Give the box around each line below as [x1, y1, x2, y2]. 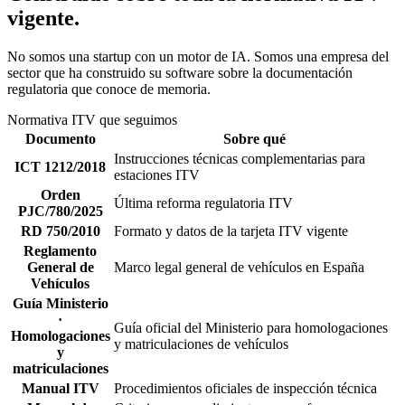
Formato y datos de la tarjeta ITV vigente [114, 222, 348, 239]
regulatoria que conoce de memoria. [7, 80, 211, 97]
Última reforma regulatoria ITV [114, 194, 293, 211]
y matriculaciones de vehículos [114, 335, 288, 352]
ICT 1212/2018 [14, 158, 106, 174]
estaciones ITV [114, 166, 200, 183]
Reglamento [24, 242, 97, 259]
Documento [24, 130, 96, 146]
